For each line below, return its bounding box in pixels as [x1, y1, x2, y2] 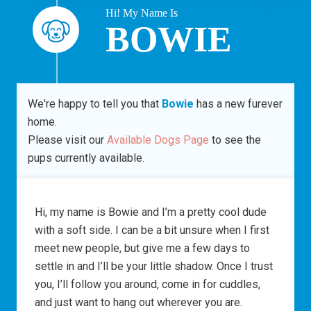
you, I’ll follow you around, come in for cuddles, [35, 277, 261, 291]
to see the [208, 133, 261, 146]
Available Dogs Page [106, 133, 209, 146]
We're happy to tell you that [27, 96, 162, 110]
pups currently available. [27, 151, 144, 165]
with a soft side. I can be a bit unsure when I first [35, 223, 270, 237]
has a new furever [193, 96, 283, 110]
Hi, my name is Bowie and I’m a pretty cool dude [35, 205, 267, 219]
